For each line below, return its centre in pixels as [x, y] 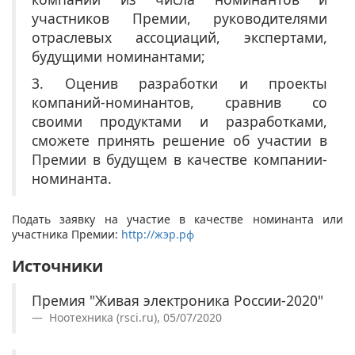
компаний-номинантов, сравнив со [179, 103]
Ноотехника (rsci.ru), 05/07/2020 [134, 318]
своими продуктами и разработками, [179, 122]
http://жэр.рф [158, 235]
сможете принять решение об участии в [179, 141]
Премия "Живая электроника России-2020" [177, 301]
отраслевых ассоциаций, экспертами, [179, 38]
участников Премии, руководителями [179, 19]
